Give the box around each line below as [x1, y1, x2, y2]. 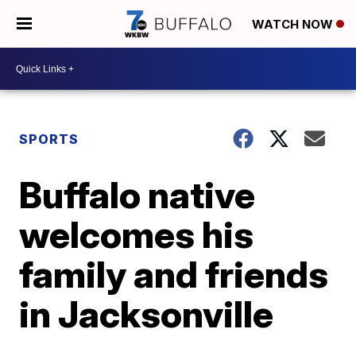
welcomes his [19, 212, 254, 257]
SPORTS [19, 131, 79, 147]
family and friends [19, 252, 329, 296]
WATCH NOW [252, 17, 336, 33]
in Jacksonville [19, 292, 274, 336]
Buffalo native [19, 172, 256, 217]
